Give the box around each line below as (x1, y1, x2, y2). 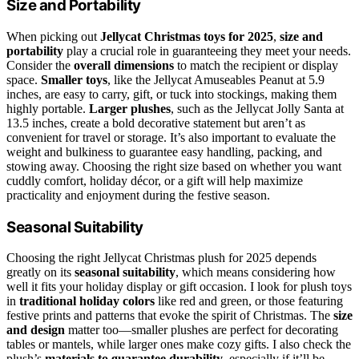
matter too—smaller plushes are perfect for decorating (65, 323, 338, 337)
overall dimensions (74, 58, 174, 72)
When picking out (6, 29, 100, 43)
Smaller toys (41, 72, 107, 87)
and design (6, 323, 65, 337)
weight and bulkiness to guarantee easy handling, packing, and (6, 144, 322, 159)
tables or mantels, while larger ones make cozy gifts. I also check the (6, 337, 351, 352)
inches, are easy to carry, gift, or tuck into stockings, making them (6, 87, 337, 101)
